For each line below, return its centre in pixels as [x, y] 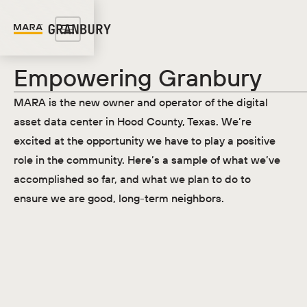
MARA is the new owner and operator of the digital [140, 102]
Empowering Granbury [137, 78]
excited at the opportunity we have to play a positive [144, 140]
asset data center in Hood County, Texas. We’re [132, 121]
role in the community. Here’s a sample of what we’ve [147, 159]
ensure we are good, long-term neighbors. [119, 198]
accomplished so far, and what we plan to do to [132, 179]
